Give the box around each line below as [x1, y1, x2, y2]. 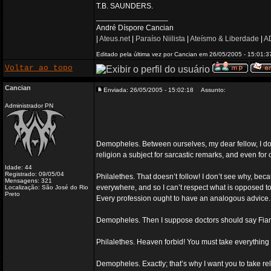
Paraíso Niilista [135, 34, 185, 43]
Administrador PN [5, 102, 53, 109]
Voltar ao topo [5, 64, 73, 73]
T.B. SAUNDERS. [96, 2, 153, 10]
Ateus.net [99, 34, 130, 43]
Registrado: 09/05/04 [5, 171, 64, 177]
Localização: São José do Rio [5, 184, 88, 191]
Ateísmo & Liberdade [190, 34, 259, 43]
